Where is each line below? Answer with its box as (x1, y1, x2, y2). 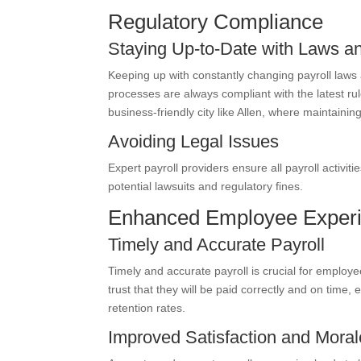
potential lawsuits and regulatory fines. (108, 180, 304, 193)
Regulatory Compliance (108, 10, 324, 34)
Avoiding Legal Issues (108, 131, 280, 151)
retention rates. (108, 301, 186, 314)
